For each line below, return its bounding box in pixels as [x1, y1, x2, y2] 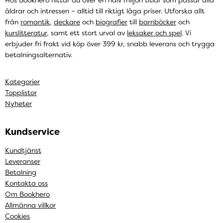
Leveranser [5, 156, 40, 166]
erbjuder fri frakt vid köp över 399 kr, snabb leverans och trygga [5, 39, 215, 48]
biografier [96, 17, 127, 26]
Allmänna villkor [5, 200, 56, 210]
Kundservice [5, 125, 60, 138]
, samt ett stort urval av [47, 28, 127, 37]
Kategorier [5, 77, 40, 86]
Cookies [5, 211, 30, 221]
